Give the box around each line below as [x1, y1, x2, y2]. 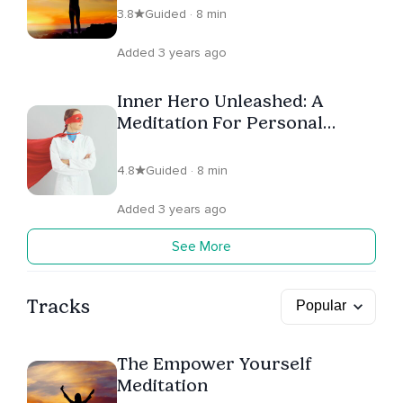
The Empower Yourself [117, 352, 312, 374]
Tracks [27, 293, 90, 318]
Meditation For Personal [117, 112, 323, 134]
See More [172, 237, 231, 256]
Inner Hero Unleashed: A [117, 90, 323, 112]
